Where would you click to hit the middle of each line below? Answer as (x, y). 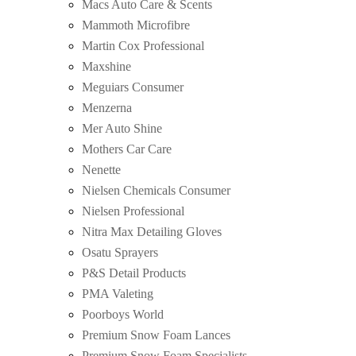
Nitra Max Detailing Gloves (152, 232)
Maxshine (106, 67)
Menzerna (107, 108)
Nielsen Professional (133, 211)
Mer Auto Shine (122, 129)
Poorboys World (123, 315)
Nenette (101, 170)
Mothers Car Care (127, 149)
